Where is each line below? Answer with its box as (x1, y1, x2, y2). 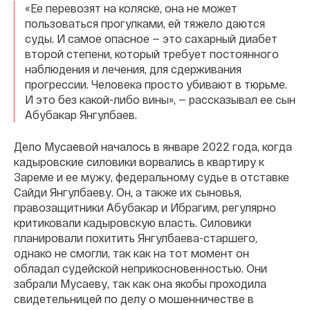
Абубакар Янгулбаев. (25, 107, 137, 121)
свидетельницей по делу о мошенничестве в (14, 291, 254, 305)
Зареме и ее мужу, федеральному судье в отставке (14, 170, 289, 183)
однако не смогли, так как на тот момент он (14, 246, 249, 259)
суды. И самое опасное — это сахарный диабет (25, 31, 277, 45)
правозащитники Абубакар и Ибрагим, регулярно (14, 200, 276, 214)
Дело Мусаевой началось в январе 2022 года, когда (14, 139, 292, 153)
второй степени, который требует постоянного (25, 46, 279, 60)
